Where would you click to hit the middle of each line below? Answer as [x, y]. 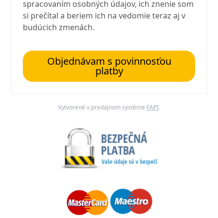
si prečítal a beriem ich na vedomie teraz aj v [104, 16]
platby [109, 71]
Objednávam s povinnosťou [109, 61]
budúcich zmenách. [59, 27]
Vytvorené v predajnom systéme [102, 108]
